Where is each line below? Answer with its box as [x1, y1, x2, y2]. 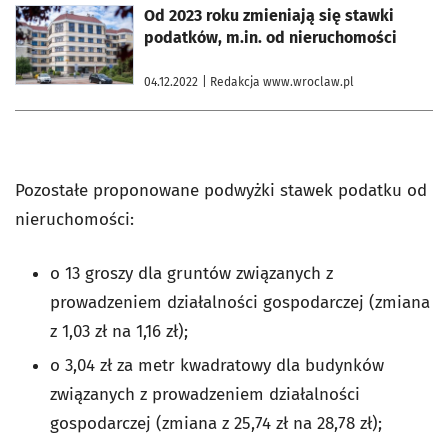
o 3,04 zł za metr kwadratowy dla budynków [50, 354, 384, 376]
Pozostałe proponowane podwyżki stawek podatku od [15, 179, 427, 201]
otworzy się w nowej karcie [14, 4, 161, 19]
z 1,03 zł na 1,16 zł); [50, 320, 188, 342]
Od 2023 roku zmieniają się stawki [144, 5, 394, 25]
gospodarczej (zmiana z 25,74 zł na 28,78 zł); [50, 412, 382, 434]
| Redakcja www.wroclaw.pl [202, 74, 354, 89]
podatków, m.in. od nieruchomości [144, 27, 397, 47]
